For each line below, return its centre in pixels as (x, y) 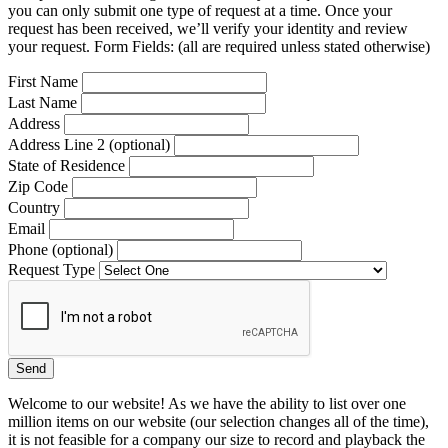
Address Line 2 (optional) (89, 145)
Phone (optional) (60, 250)
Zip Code (38, 187)
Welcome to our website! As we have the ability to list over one (207, 404)
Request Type (51, 270)
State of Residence (66, 166)
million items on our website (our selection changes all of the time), (218, 422)
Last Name (42, 103)
